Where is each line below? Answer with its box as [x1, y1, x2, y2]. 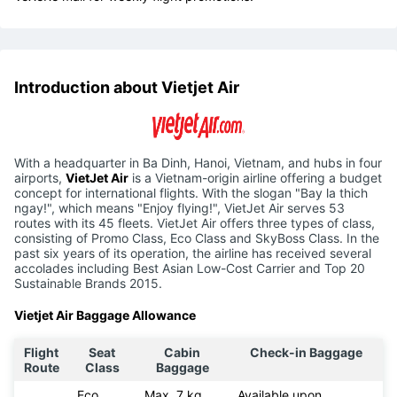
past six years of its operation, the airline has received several [14, 245, 371, 261]
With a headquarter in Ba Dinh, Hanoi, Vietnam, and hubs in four [14, 155, 382, 171]
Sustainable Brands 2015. [14, 276, 166, 292]
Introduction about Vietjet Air [14, 77, 239, 97]
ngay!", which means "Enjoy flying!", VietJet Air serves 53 [14, 200, 345, 216]
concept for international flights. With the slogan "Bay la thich [14, 185, 368, 201]
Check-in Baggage [249, 345, 362, 361]
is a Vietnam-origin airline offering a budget [128, 170, 382, 186]
